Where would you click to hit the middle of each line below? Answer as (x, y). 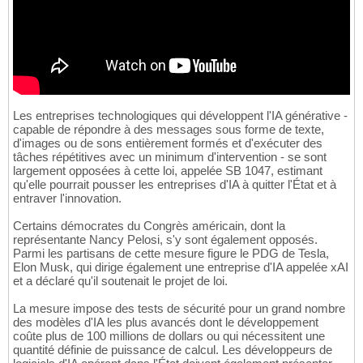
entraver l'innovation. (67, 199)
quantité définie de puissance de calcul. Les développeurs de (173, 350)
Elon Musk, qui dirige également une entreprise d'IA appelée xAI (181, 267)
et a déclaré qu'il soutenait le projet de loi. (120, 281)
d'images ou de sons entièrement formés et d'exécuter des (168, 143)
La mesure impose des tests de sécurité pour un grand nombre (179, 309)
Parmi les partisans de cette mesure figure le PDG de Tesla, (171, 254)
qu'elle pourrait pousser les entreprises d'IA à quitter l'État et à (175, 185)
